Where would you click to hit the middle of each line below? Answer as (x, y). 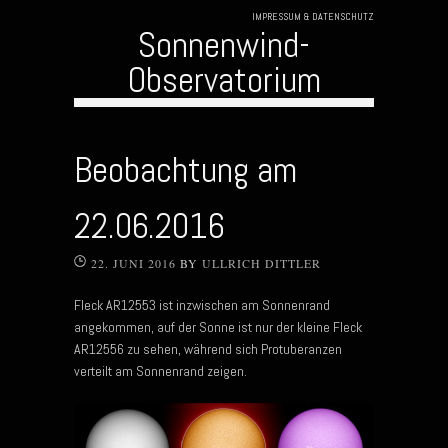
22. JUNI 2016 (133, 262)
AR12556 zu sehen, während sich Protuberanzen (208, 348)
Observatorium (224, 79)
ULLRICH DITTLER (261, 262)
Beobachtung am (185, 169)
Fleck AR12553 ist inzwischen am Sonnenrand (202, 304)
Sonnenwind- (224, 44)
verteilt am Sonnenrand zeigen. (160, 370)
